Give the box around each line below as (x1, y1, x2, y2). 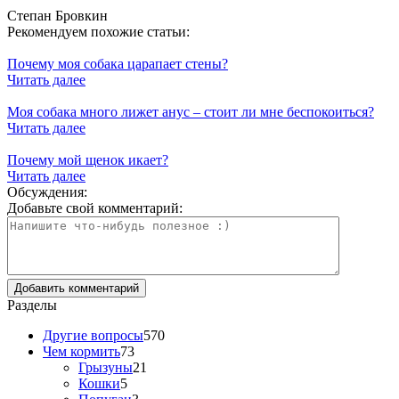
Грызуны (78, 359, 133, 375)
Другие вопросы (43, 327, 143, 343)
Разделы (7, 297, 57, 313)
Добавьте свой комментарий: (7, 199, 183, 216)
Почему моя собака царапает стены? (7, 55, 228, 71)
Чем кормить (43, 343, 120, 359)
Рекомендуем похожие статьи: (7, 23, 190, 39)
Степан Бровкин (7, 7, 108, 23)
